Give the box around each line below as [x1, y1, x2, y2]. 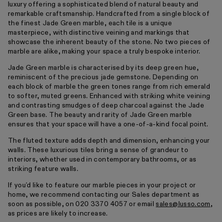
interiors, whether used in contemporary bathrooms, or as [8, 155, 197, 164]
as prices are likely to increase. [8, 209, 108, 218]
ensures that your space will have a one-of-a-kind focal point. [8, 119, 209, 129]
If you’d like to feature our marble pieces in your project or [8, 180, 196, 190]
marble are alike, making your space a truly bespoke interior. [8, 47, 201, 56]
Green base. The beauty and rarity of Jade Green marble [8, 110, 192, 119]
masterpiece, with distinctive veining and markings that [8, 28, 190, 37]
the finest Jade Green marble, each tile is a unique [8, 18, 172, 28]
